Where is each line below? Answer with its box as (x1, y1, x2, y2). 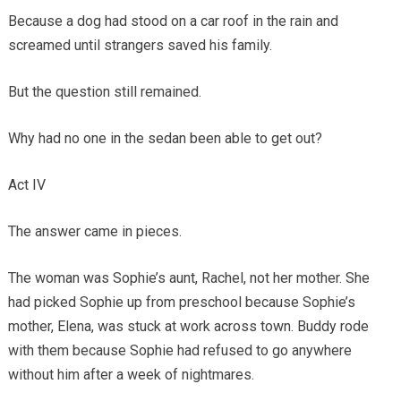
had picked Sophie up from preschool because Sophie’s (7, 293, 355, 311)
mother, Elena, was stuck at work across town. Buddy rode (7, 317, 369, 335)
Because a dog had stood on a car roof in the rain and (7, 12, 338, 30)
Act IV (7, 175, 46, 193)
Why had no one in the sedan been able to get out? (7, 129, 322, 147)
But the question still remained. (7, 82, 201, 100)
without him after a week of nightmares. (7, 365, 254, 383)
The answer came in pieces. (7, 222, 182, 240)
